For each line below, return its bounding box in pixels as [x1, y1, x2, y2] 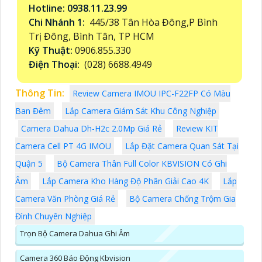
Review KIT [176, 122, 218, 134]
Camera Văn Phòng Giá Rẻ [15, 192, 115, 204]
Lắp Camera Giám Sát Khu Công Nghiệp [65, 105, 216, 116]
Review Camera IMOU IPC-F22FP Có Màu [73, 87, 230, 99]
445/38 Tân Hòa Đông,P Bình [87, 15, 218, 29]
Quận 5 [15, 157, 43, 169]
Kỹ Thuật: [29, 43, 75, 57]
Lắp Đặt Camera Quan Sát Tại [125, 140, 239, 151]
